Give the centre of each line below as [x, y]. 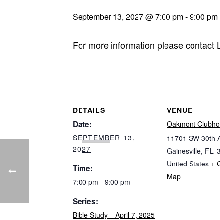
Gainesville [184, 151]
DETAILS [89, 110]
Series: [85, 202]
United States [188, 164]
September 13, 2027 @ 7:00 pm [128, 16]
